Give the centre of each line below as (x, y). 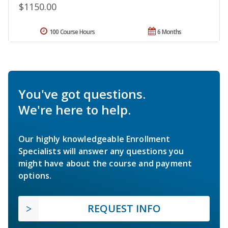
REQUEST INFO (124, 209)
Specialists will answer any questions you (101, 151)
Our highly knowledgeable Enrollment (94, 139)
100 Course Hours (72, 32)
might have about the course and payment (105, 164)
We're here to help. (75, 110)
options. (35, 176)
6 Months (169, 32)
